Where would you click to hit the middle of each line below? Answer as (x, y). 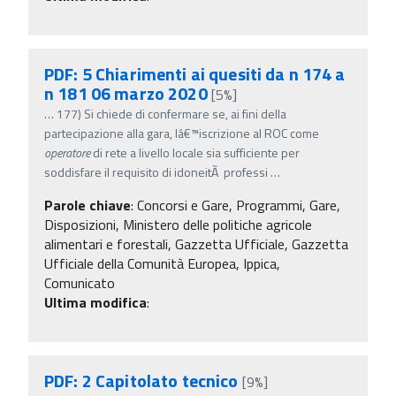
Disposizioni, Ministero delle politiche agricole (178, 224)
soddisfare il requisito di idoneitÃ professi (156, 171)
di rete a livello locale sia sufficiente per (195, 152)
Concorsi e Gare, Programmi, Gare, (239, 205)
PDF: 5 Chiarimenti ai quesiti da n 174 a (195, 73)
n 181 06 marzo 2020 (126, 93)
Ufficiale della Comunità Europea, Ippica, (162, 263)
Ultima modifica (95, 302)
